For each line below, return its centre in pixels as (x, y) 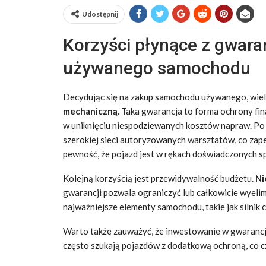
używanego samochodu (157, 68)
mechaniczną (90, 111)
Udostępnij (100, 14)
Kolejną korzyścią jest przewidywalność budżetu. (159, 178)
